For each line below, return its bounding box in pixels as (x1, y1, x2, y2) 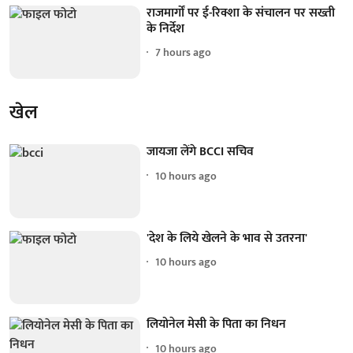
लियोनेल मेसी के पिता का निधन (147, 314, 287, 336)
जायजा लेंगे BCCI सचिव (147, 141, 255, 163)
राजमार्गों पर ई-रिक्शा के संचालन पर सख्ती (147, 2, 336, 24)
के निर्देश (147, 17, 185, 39)
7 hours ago (155, 43, 212, 62)
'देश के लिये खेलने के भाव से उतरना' (147, 227, 308, 249)
